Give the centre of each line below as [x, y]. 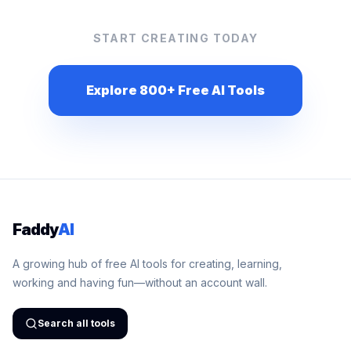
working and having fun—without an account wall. [140, 282]
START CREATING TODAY [175, 38]
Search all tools [76, 323]
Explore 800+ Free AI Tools [175, 90]
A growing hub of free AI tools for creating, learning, [147, 264]
